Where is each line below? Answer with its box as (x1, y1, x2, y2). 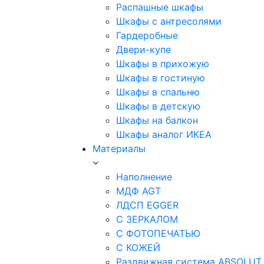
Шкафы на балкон (116, 114, 198, 126)
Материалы (93, 143, 146, 154)
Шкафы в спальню (116, 86, 200, 98)
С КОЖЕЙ (116, 242, 160, 253)
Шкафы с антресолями (116, 15, 222, 27)
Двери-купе (116, 44, 171, 55)
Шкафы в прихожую (116, 58, 209, 70)
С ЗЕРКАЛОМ (116, 213, 178, 225)
